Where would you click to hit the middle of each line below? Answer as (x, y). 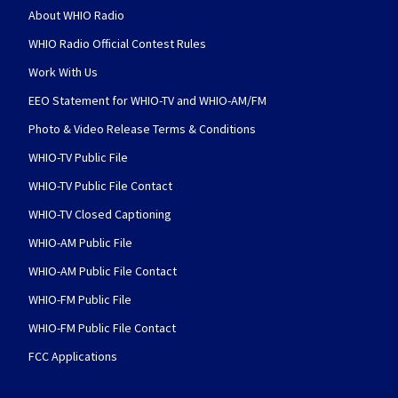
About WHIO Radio (76, 15)
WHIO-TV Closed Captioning (100, 214)
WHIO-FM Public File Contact (102, 327)
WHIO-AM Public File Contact (103, 271)
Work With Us (63, 72)
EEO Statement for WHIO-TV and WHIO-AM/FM (147, 100)
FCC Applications (73, 356)
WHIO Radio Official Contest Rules (117, 43)
